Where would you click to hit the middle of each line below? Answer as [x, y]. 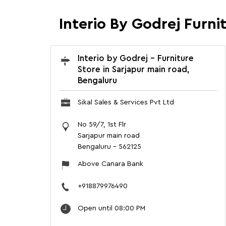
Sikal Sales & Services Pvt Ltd [126, 102]
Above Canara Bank [110, 164]
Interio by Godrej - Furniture [135, 58]
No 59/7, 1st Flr [102, 124]
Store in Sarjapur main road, [133, 69]
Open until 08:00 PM [111, 208]
